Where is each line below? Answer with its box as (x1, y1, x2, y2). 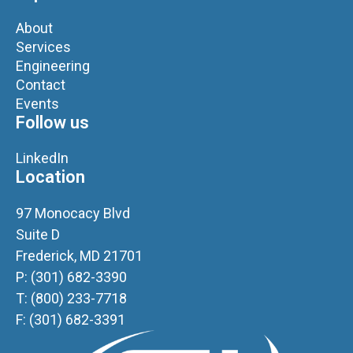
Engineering (16, 58, 90, 75)
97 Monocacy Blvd (16, 205, 130, 222)
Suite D (16, 226, 60, 243)
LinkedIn (16, 150, 69, 167)
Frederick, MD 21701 (16, 247, 143, 265)
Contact (16, 76, 65, 94)
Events (16, 95, 59, 113)
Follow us (16, 113, 89, 133)
